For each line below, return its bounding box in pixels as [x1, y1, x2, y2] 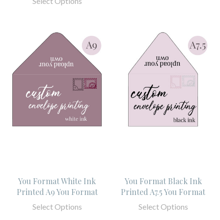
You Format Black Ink [124, 175, 202, 186]
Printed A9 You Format [16, 186, 98, 197]
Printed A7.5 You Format [121, 186, 205, 197]
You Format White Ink [18, 175, 96, 186]
